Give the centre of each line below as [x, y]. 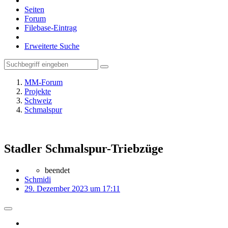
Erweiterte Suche [52, 46]
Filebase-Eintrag [51, 28]
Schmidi [38, 179]
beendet [57, 170]
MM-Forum [44, 82]
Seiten [34, 9]
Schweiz [38, 101]
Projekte [38, 91]
